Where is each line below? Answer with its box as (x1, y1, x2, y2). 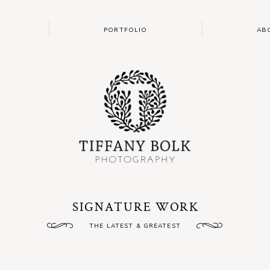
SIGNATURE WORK (72, 198, 199, 215)
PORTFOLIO (104, 26, 148, 35)
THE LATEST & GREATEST (89, 221, 183, 230)
